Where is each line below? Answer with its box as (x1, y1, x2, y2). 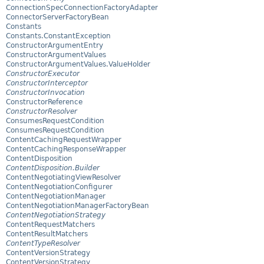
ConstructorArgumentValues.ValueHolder (6, 60, 150, 69)
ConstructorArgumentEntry (6, 41, 103, 50)
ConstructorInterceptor (6, 79, 88, 88)
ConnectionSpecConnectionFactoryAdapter (6, 4, 158, 12)
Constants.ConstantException (6, 32, 111, 41)
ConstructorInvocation (6, 88, 85, 97)
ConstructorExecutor (6, 70, 80, 78)
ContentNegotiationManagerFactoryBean (6, 202, 149, 210)
